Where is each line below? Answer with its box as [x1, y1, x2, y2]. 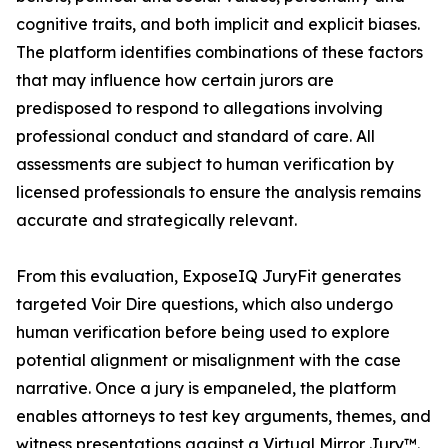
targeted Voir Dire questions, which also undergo [16, 294, 393, 315]
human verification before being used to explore [16, 322, 390, 343]
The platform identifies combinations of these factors [16, 42, 423, 63]
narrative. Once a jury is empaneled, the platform [16, 378, 396, 399]
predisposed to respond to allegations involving [16, 98, 383, 119]
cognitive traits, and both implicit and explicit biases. [16, 14, 420, 35]
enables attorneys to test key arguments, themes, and [16, 406, 431, 427]
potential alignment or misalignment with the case [16, 350, 401, 371]
